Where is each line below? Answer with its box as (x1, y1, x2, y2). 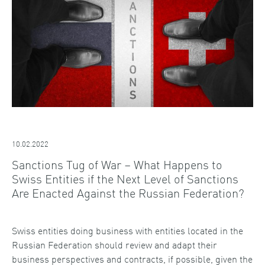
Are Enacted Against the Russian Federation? (12, 184, 244, 201)
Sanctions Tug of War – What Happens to (12, 156, 222, 173)
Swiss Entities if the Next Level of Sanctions (12, 170, 238, 187)
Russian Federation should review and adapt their (12, 237, 217, 252)
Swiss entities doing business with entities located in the (12, 223, 243, 238)
